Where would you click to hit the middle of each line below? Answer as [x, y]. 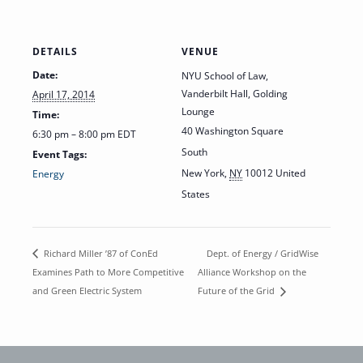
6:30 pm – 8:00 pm [75, 135]
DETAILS [55, 52]
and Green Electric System [87, 291]
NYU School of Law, [225, 76]
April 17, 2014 [64, 95]
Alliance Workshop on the [252, 272]
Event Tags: [60, 155]
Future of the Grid [237, 291]
